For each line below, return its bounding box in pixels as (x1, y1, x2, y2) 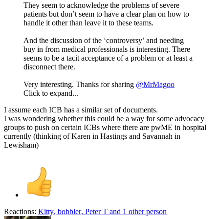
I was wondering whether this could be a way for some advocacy (4, 114, 204, 123)
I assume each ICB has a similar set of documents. (4, 105, 158, 114)
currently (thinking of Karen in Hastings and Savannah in (4, 131, 180, 140)
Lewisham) (4, 140, 39, 149)
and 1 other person (108, 207, 167, 216)
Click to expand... (23, 88, 78, 97)
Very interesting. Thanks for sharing (23, 80, 136, 88)
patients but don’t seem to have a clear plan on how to (23, 9, 189, 18)
